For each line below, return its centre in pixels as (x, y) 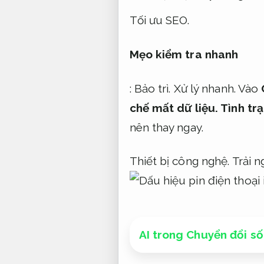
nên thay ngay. (166, 127)
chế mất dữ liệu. (174, 108)
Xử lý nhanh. (204, 88)
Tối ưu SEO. (159, 20)
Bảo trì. (152, 88)
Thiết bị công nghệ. (179, 161)
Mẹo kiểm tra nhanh (184, 55)
